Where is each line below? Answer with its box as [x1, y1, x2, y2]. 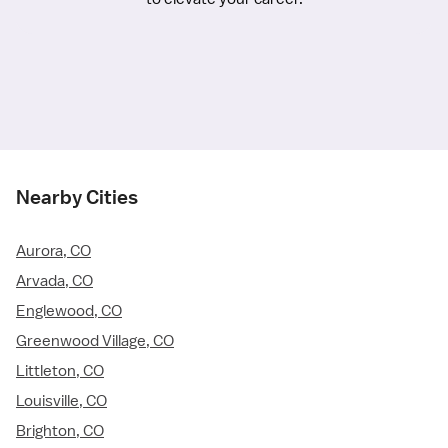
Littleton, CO [16, 361, 104, 382]
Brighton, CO [16, 421, 104, 442]
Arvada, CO [16, 271, 93, 292]
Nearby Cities [16, 185, 138, 210]
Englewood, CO [16, 301, 122, 322]
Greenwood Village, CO [16, 331, 174, 352]
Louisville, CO [16, 391, 107, 412]
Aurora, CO [16, 241, 91, 262]
